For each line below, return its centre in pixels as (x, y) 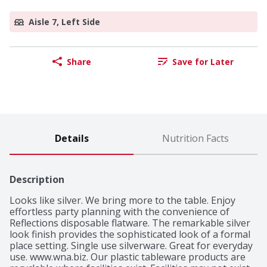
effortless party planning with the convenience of (119, 212)
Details (72, 139)
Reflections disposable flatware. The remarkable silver (130, 223)
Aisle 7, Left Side (64, 22)
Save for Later (203, 61)
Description (37, 180)
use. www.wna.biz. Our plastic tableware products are (128, 257)
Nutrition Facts (195, 139)
